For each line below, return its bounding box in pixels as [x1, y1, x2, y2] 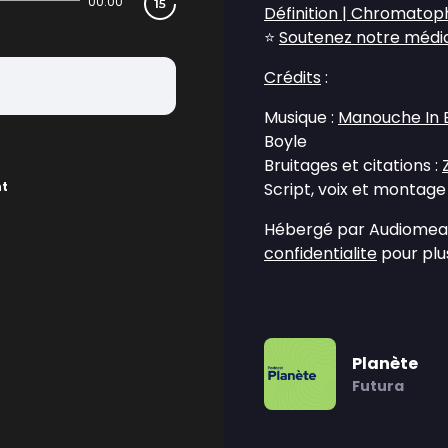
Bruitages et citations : [264, 154, 442, 177]
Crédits [264, 66, 321, 89]
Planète [352, 352, 418, 375]
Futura [352, 376, 404, 396]
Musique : [264, 106, 338, 129]
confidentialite [264, 242, 377, 265]
